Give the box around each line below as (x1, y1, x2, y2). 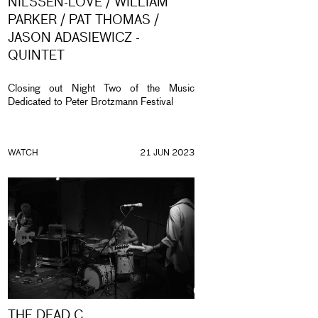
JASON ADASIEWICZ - (8, 32, 140, 45)
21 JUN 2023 (139, 149, 194, 158)
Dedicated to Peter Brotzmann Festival (8, 97, 173, 108)
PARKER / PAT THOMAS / (8, 14, 159, 28)
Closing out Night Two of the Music (8, 84, 194, 94)
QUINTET (8, 50, 65, 63)
